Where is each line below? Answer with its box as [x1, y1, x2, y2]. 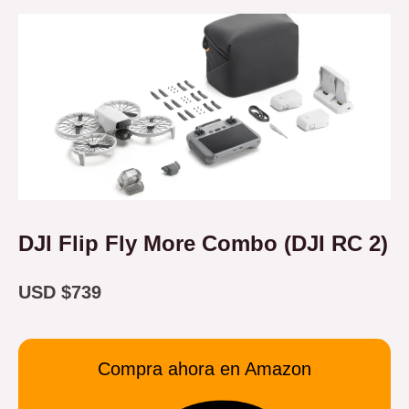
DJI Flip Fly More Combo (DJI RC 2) [18, 231, 388, 257]
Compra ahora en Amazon [98, 359, 311, 380]
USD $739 [18, 282, 101, 303]
